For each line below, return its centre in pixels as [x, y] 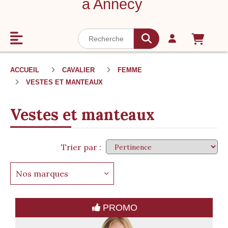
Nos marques [42, 173]
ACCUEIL [26, 70]
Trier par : [81, 147]
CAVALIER [79, 70]
